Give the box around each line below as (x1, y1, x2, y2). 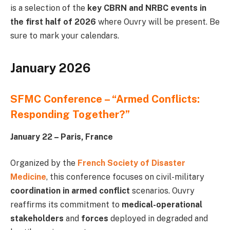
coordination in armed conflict (10, 186, 130, 196)
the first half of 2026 (10, 16, 96, 27)
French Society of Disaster (78, 158, 185, 168)
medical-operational (122, 200, 202, 210)
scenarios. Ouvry (130, 186, 195, 196)
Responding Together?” (10, 108, 130, 121)
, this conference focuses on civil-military (46, 172, 204, 182)
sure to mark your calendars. (10, 30, 119, 41)
